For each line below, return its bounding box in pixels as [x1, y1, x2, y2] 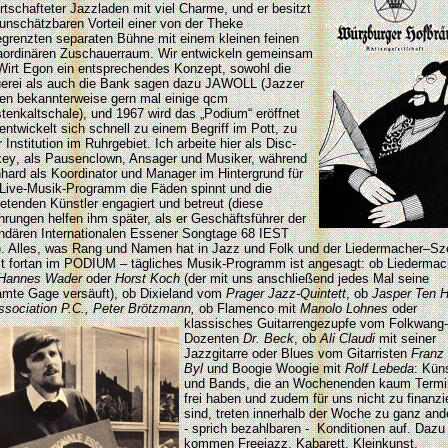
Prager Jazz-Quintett [226, 286, 346, 301]
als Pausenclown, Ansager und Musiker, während [24, 151, 307, 166]
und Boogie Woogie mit [207, 361, 345, 376]
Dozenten [184, 331, 243, 346]
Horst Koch [115, 271, 180, 286]
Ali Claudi [320, 331, 375, 346]
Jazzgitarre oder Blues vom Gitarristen [184, 346, 411, 361]
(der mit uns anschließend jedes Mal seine [180, 271, 429, 286]
